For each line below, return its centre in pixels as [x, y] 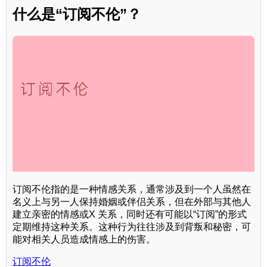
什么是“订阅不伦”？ [77, 14]
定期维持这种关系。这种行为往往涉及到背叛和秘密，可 [132, 227]
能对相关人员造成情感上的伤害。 [84, 240]
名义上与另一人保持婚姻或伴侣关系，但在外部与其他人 [132, 202]
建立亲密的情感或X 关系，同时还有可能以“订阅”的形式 [130, 215]
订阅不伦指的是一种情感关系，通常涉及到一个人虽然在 [132, 190]
